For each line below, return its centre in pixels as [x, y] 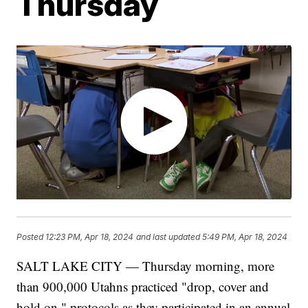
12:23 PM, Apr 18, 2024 [90, 237]
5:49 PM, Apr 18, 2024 [245, 237]
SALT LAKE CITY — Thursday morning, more [146, 266]
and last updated [168, 237]
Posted [31, 237]
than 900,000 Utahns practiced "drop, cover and [143, 287]
